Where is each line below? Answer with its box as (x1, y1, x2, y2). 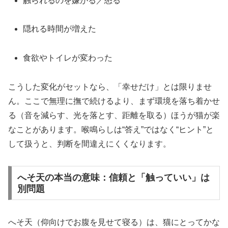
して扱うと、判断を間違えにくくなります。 (8, 139, 171, 149)
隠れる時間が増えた (23, 24, 97, 34)
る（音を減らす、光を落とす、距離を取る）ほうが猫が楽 (8, 111, 220, 120)
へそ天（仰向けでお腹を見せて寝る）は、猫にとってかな (8, 217, 220, 226)
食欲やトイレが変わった (23, 53, 113, 63)
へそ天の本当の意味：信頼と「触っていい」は (17, 172, 210, 183)
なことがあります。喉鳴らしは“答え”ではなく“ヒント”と (8, 125, 214, 134)
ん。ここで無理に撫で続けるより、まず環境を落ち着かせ (8, 97, 220, 106)
